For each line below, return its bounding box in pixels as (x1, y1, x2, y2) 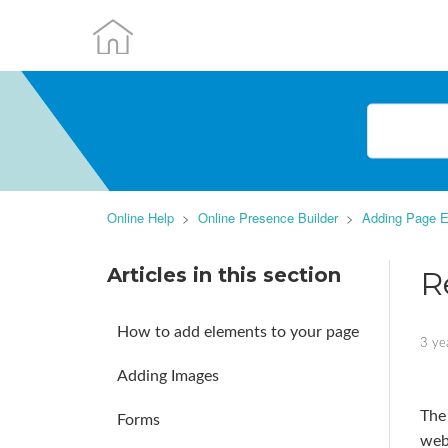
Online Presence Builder (198, 208, 338, 227)
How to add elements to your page (117, 324, 359, 340)
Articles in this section (107, 263, 341, 287)
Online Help (107, 208, 174, 227)
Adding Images (117, 368, 219, 384)
